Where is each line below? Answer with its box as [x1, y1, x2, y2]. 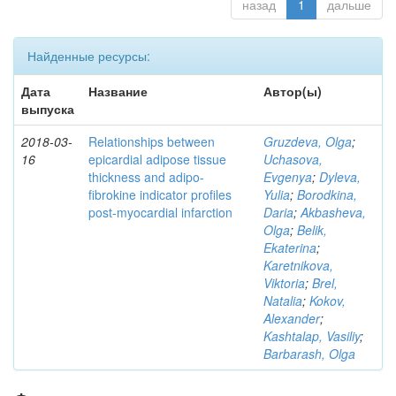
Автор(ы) [263, 82, 322, 100]
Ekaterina [263, 239, 316, 256]
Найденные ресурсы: [27, 47, 150, 65]
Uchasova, [263, 150, 323, 168]
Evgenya [263, 168, 312, 186]
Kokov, [309, 292, 346, 309]
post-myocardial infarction [88, 203, 232, 221]
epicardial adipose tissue [88, 150, 226, 168]
